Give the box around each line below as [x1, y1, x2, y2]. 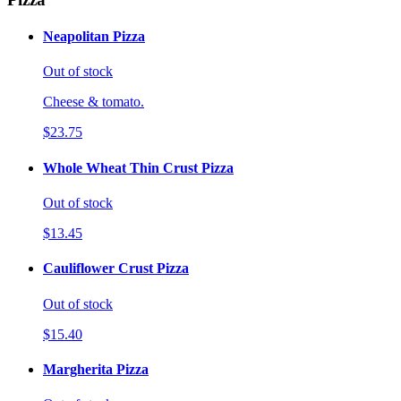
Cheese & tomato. [43, 94, 144, 110]
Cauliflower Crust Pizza [43, 260, 189, 277]
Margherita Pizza [43, 361, 149, 377]
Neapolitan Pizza [43, 29, 145, 45]
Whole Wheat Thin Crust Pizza [43, 159, 234, 175]
